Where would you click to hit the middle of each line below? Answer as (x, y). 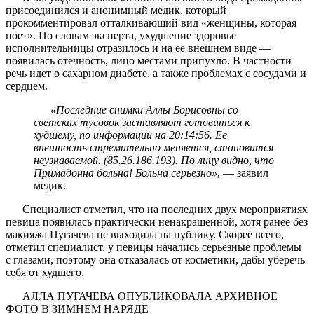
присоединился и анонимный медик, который (116, 10)
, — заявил (243, 172)
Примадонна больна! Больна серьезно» (125, 172)
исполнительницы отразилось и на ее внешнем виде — (138, 48)
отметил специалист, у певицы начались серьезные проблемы (153, 247)
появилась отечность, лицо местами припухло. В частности (149, 60)
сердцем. (27, 86)
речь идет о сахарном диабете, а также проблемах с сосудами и (156, 73)
